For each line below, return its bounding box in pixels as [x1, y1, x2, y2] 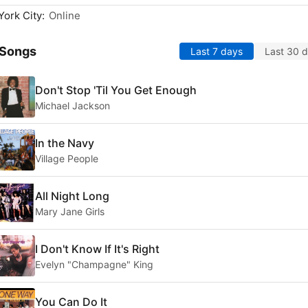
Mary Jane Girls [35, 205, 104, 217]
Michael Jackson [35, 99, 110, 111]
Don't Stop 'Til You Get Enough [35, 82, 197, 97]
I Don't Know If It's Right [35, 241, 159, 256]
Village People [35, 152, 98, 164]
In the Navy [35, 135, 94, 150]
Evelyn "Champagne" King [35, 258, 153, 270]
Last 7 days [190, 45, 243, 58]
